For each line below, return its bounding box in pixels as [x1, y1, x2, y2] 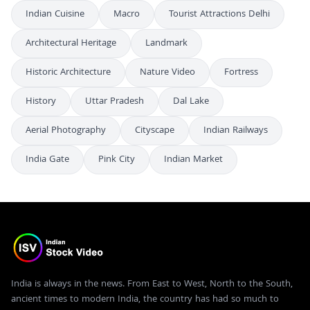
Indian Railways [203, 122, 268, 138]
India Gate [26, 152, 69, 167]
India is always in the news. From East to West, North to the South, [11, 276, 293, 292]
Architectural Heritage [26, 35, 116, 51]
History [26, 93, 56, 109]
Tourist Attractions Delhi [169, 6, 270, 22]
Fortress [224, 64, 258, 80]
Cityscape [135, 122, 174, 138]
